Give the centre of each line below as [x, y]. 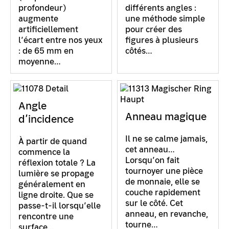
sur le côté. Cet [154, 203]
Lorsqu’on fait [152, 160]
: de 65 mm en [46, 51]
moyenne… [40, 61]
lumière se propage [56, 173]
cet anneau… [150, 149]
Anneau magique [166, 116]
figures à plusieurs [162, 40]
